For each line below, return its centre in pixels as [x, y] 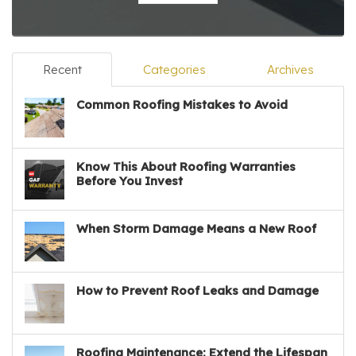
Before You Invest [130, 181]
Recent [62, 70]
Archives [290, 70]
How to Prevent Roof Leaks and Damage [197, 291]
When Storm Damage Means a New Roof [196, 229]
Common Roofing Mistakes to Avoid [182, 105]
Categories [174, 70]
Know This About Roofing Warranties [186, 167]
